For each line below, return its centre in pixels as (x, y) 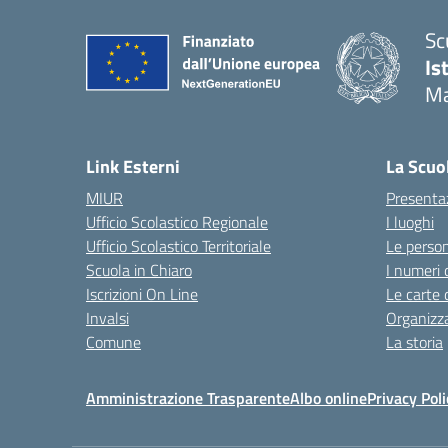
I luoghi (410, 222)
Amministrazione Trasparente (188, 398)
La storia (414, 342)
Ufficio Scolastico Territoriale (178, 246)
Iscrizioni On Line (142, 294)
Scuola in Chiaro (139, 270)
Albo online (328, 398)
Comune (113, 342)
